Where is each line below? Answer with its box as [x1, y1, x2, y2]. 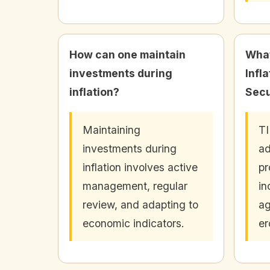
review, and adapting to [83, 198, 198, 211]
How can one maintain [69, 48, 186, 61]
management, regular [83, 179, 187, 192]
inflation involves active [83, 160, 198, 174]
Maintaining [83, 123, 140, 136]
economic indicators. [83, 216, 184, 230]
